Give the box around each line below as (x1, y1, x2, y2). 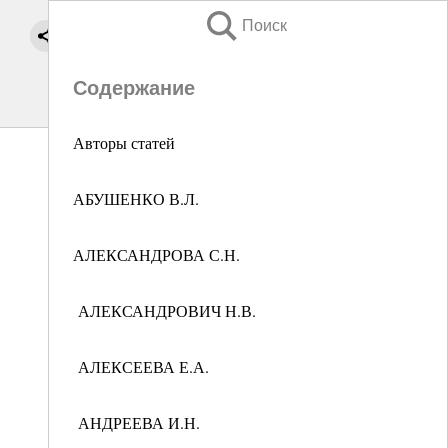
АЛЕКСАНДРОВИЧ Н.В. (73, 300, 256, 321)
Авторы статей (73, 132, 175, 153)
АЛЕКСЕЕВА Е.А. (73, 356, 209, 377)
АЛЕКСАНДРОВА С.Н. (73, 244, 240, 265)
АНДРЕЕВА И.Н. (73, 412, 200, 433)
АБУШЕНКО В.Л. (73, 188, 199, 209)
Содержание (73, 77, 195, 99)
